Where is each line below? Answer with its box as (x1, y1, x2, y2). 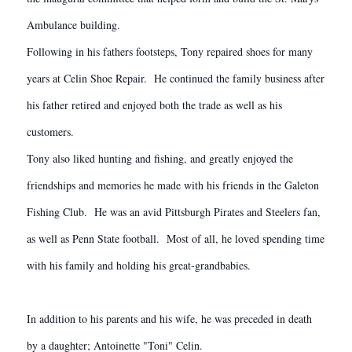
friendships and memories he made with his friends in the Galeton (27, 178, 319, 192)
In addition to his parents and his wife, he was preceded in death (27, 311, 312, 326)
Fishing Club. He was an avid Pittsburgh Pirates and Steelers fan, (27, 204, 321, 219)
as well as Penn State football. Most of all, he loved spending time (27, 231, 324, 246)
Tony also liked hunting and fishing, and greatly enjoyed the (27, 151, 293, 166)
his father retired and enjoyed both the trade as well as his (27, 97, 282, 112)
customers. (27, 124, 74, 139)
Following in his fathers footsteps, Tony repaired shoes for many (27, 44, 313, 59)
